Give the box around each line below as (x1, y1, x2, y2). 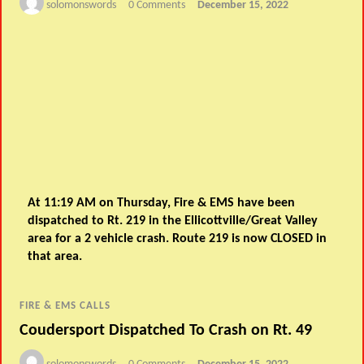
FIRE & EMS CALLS (19, 300, 111, 311)
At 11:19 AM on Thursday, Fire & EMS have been (28, 196, 296, 210)
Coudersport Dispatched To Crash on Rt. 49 (19, 323, 313, 340)
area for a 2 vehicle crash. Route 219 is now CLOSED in (28, 232, 327, 245)
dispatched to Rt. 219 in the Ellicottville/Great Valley (28, 214, 318, 227)
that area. (28, 249, 83, 263)
